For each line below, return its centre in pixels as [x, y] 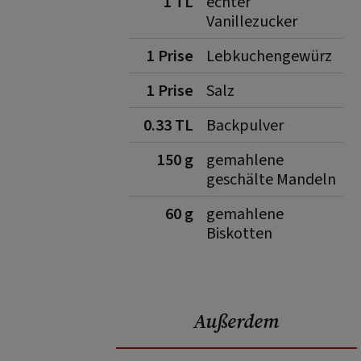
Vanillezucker [252, 22]
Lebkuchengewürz [269, 56]
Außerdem [237, 321]
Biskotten [239, 234]
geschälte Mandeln [271, 180]
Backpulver [245, 126]
